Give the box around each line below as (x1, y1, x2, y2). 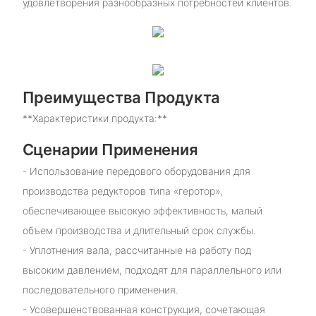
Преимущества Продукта (22, 87, 221, 107)
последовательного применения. (22, 283, 178, 296)
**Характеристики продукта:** (22, 112, 167, 125)
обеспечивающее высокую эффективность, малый (22, 204, 262, 217)
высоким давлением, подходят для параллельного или (22, 263, 281, 276)
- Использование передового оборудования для (22, 164, 250, 177)
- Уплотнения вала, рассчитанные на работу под (22, 243, 251, 256)
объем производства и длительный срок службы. (22, 224, 256, 236)
